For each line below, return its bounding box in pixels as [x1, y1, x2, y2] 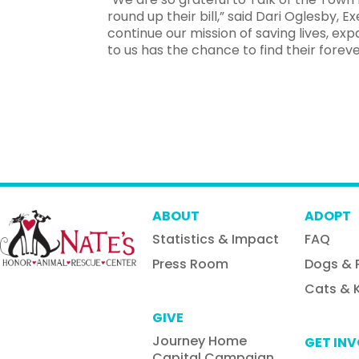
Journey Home [152, 331, 248, 350]
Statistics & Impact [152, 230, 280, 249]
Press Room [152, 255, 229, 274]
